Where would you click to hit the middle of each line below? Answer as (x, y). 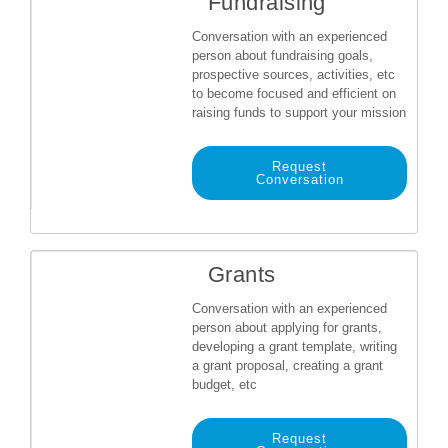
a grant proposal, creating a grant (287, 365)
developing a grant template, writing (294, 346)
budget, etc (224, 384)
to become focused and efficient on (294, 93)
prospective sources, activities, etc (293, 74)
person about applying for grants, (287, 327)
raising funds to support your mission (299, 112)
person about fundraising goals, (282, 55)
